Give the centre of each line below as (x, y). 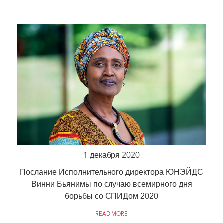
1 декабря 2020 (111, 156)
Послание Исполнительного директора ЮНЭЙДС (111, 173)
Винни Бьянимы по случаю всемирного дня (111, 185)
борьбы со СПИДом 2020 (111, 197)
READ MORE (111, 215)
